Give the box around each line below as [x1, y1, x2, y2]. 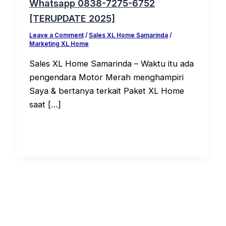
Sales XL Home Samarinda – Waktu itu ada [29, 58, 194, 69]
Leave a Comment [29, 32, 84, 39]
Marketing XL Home [29, 40, 89, 48]
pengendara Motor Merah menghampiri [29, 72, 184, 82]
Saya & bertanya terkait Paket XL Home [29, 85, 184, 96]
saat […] [29, 99, 61, 109]
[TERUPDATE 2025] [29, 13, 115, 24]
